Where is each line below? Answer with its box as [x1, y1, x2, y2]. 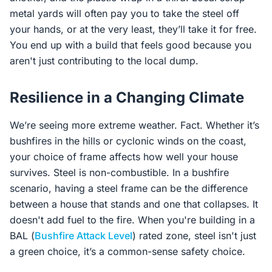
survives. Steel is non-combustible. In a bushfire [10, 166, 229, 178]
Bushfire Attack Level [35, 229, 132, 242]
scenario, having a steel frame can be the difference [10, 182, 248, 194]
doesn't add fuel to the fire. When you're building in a [10, 214, 255, 226]
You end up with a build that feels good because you [10, 39, 251, 51]
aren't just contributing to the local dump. [10, 55, 199, 67]
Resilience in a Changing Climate [10, 89, 244, 106]
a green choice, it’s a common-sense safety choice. [10, 245, 245, 257]
